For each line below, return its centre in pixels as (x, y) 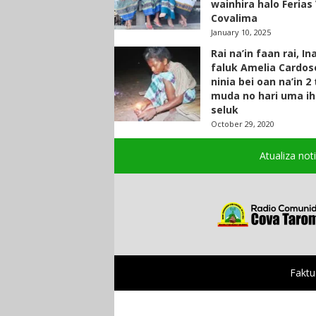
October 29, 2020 (242, 124)
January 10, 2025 (241, 32)
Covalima (234, 18)
